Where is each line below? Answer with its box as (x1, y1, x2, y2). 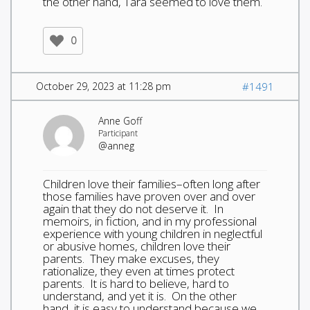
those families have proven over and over (43, 188, 255, 204)
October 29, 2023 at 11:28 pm (36, 79, 171, 93)
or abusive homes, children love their (43, 237, 230, 254)
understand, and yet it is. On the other (43, 287, 237, 304)
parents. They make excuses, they (43, 250, 219, 266)
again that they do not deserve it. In (43, 200, 224, 217)
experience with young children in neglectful (43, 225, 262, 241)
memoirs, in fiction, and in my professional (43, 212, 257, 229)
